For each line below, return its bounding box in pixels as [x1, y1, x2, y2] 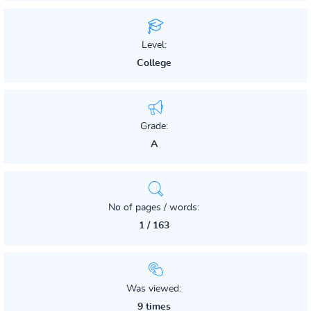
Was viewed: [126, 284, 181, 294]
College [136, 58, 171, 68]
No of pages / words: [108, 203, 199, 212]
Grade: [140, 121, 168, 131]
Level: [141, 40, 167, 50]
